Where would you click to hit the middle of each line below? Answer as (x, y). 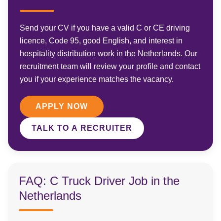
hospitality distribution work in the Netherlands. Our (109, 54)
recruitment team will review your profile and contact (110, 66)
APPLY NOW (62, 106)
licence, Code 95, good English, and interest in (101, 41)
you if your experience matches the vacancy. (97, 79)
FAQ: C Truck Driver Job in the (99, 181)
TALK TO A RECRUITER (82, 128)
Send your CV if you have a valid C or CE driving (105, 28)
